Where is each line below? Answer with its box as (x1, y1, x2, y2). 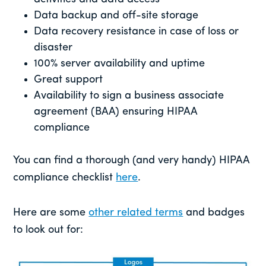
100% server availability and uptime (34, 58, 205, 69)
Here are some (13, 207, 89, 218)
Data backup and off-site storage (34, 9, 199, 21)
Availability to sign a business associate (34, 90, 224, 102)
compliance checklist (13, 172, 116, 183)
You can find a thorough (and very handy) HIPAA (13, 154, 250, 166)
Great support (34, 74, 103, 85)
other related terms (88, 207, 183, 218)
